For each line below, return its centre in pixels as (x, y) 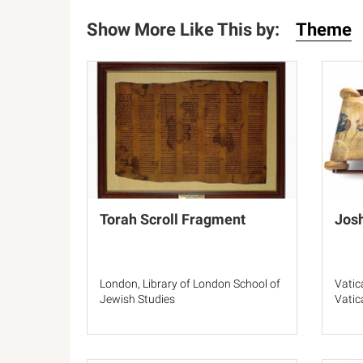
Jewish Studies (137, 299)
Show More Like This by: (183, 30)
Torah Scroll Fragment (173, 219)
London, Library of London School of (190, 284)
